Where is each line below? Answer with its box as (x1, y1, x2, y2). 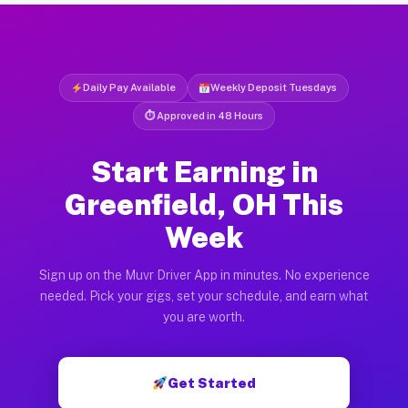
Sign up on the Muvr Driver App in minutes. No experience (38, 267, 370, 282)
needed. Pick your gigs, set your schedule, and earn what (40, 288, 368, 303)
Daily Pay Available (82, 81, 176, 93)
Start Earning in (90, 154, 318, 189)
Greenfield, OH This (65, 187, 343, 221)
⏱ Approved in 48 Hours (145, 109, 263, 121)
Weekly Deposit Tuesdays (210, 81, 338, 93)
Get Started (168, 374, 257, 391)
